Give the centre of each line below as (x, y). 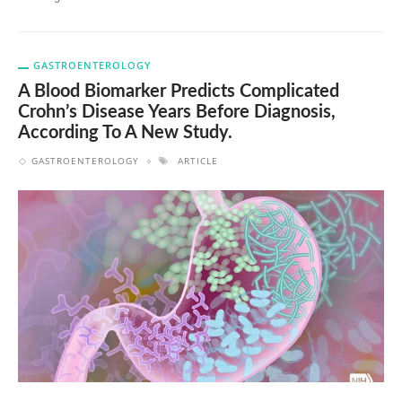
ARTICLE (198, 160)
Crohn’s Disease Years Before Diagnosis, (177, 112)
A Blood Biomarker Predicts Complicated (179, 91)
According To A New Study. (125, 132)
